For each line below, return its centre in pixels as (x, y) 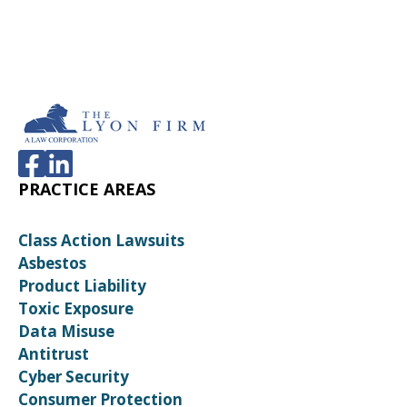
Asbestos (52, 263)
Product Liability (82, 286)
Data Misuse (66, 331)
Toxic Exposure (76, 308)
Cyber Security (74, 377)
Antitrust (54, 354)
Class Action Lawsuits (101, 240)
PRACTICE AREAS (87, 189)
